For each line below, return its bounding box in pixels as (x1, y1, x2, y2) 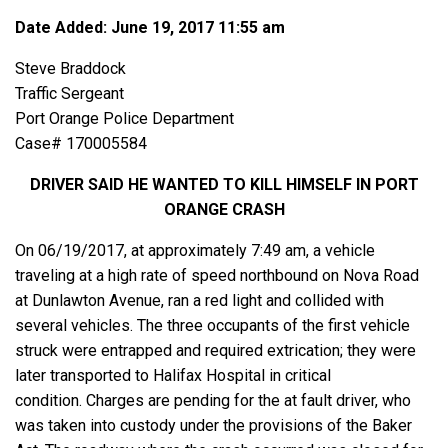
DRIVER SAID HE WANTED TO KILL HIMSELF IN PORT (29, 175, 419, 195)
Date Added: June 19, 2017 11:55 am (15, 18, 285, 38)
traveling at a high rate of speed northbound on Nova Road (15, 266, 419, 286)
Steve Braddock (15, 59, 126, 79)
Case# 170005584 (15, 134, 159, 154)
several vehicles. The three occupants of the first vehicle (15, 316, 410, 336)
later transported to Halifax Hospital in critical (15, 366, 331, 386)
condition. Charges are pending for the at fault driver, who (15, 391, 411, 411)
